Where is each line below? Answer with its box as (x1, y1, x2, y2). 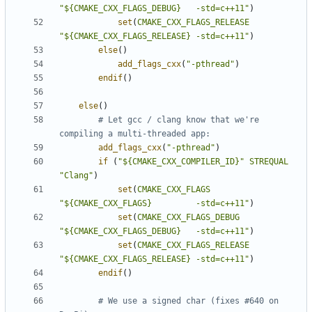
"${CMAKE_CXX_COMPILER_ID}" (118, 157, 244, 167)
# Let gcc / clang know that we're (98, 115, 259, 125)
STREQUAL (249, 157, 288, 167)
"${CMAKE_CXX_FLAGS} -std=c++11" (59, 198, 249, 209)
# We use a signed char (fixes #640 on (98, 296, 279, 306)
